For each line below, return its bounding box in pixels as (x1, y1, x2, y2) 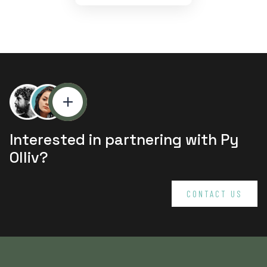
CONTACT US (186, 188, 243, 200)
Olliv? (10, 148, 49, 167)
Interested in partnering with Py (10, 130, 239, 150)
